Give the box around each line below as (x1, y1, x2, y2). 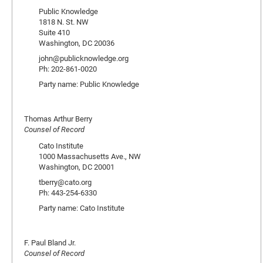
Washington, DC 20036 (39, 38, 114, 48)
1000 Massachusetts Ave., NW (39, 151, 141, 161)
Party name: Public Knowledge (39, 79, 139, 89)
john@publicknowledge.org (39, 53, 129, 63)
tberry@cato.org (39, 177, 92, 187)
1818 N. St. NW (39, 16, 89, 27)
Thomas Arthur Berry (24, 113, 92, 124)
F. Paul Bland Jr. (24, 237, 76, 248)
